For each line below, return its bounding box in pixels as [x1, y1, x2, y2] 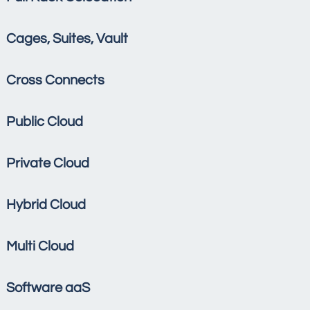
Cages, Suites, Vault [6, 32, 128, 46]
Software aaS [6, 281, 90, 295]
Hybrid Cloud [6, 198, 86, 212]
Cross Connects [6, 73, 104, 88]
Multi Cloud [6, 239, 74, 254]
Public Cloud [6, 115, 83, 129]
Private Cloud [6, 156, 89, 171]
